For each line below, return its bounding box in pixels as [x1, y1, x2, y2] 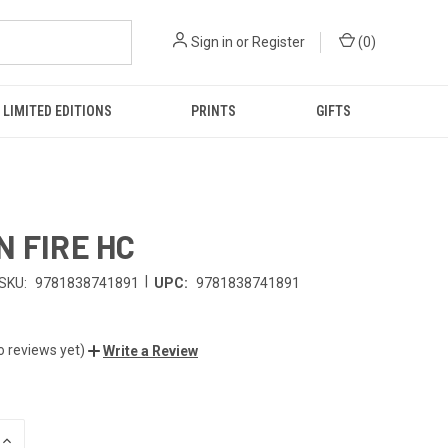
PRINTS [191, 103, 237, 119]
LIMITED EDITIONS [2, 103, 112, 119]
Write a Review [103, 342, 198, 359]
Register [252, 34, 305, 50]
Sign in [191, 34, 233, 50]
